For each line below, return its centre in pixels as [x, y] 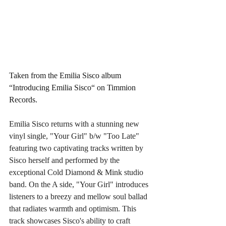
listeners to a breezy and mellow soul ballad [79, 196]
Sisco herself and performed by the [65, 160]
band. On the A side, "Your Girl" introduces [80, 184]
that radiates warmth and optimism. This [74, 208]
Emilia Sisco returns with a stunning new [75, 124]
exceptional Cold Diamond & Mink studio [77, 172]
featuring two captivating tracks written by [77, 148]
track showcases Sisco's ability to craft [71, 220]
